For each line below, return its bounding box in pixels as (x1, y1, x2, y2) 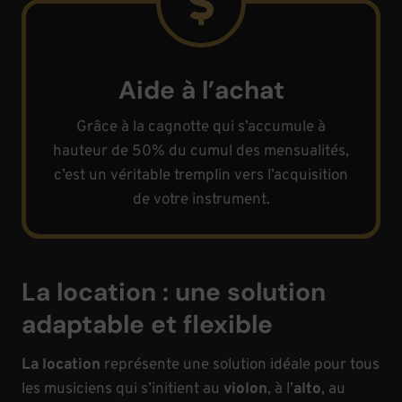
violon (220, 380, 267, 399)
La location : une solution (22, 275, 326, 309)
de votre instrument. (132, 190, 270, 210)
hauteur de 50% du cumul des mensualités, (53, 142, 349, 162)
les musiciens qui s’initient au (22, 380, 220, 399)
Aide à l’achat (118, 74, 284, 107)
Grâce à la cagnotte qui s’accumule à (76, 118, 326, 137)
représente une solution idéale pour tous (100, 355, 380, 375)
